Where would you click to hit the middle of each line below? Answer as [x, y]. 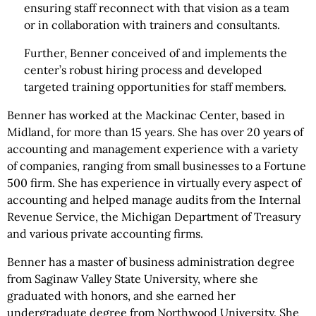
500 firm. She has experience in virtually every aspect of [154, 183]
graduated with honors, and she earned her [121, 296]
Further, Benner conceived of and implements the [156, 53]
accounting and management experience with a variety [152, 149]
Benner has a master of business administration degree [151, 262]
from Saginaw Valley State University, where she [133, 279]
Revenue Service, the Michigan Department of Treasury [154, 217]
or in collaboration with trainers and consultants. [152, 25]
